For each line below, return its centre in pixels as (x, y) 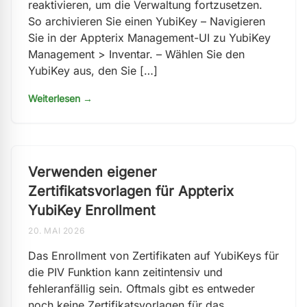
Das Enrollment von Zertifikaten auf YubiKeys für (153, 256)
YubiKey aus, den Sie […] (93, 71)
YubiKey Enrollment (92, 210)
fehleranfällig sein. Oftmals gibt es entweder (142, 288)
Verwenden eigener (93, 172)
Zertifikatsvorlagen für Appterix (131, 191)
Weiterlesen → (60, 98)
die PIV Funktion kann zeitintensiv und (125, 272)
